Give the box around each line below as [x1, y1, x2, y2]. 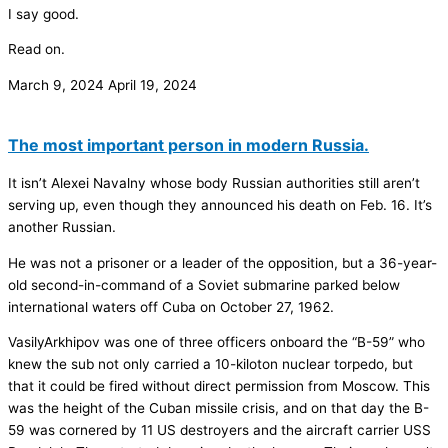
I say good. [8, 5, 79, 22]
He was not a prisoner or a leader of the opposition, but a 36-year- [8, 254, 437, 271]
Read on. [8, 41, 65, 58]
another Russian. [8, 218, 116, 235]
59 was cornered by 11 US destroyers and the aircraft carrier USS [8, 422, 431, 439]
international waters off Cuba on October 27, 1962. [8, 298, 334, 315]
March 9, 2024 [8, 76, 108, 93]
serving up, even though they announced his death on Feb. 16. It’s [8, 196, 432, 213]
